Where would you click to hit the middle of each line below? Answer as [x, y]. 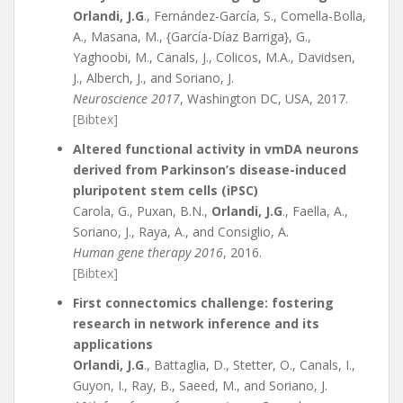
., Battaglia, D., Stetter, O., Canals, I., [250, 365]
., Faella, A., [315, 211]
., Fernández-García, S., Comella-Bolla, [255, 16]
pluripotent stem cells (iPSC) [166, 190]
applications [113, 344]
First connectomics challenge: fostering [203, 303]
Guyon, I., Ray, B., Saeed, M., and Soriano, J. [200, 385]
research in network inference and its [196, 323]
